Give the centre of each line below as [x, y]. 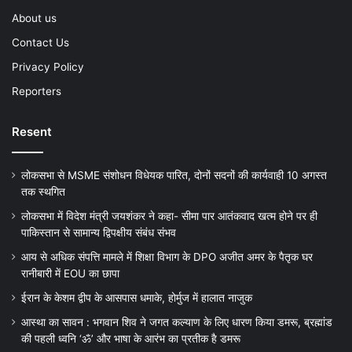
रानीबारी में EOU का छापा [70, 274]
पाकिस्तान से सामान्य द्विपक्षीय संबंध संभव [99, 233]
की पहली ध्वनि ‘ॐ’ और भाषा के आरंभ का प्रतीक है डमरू [131, 339]
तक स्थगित [43, 192]
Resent [32, 132]
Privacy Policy [48, 67]
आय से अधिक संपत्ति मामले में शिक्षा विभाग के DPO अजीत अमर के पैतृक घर [167, 257]
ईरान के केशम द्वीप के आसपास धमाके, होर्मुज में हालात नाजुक [137, 298]
